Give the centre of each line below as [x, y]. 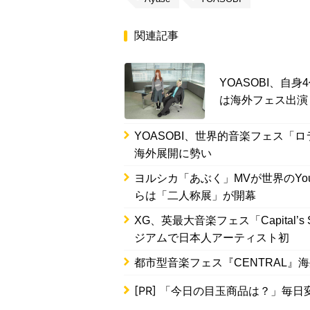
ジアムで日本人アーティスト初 [212, 238]
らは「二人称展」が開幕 [195, 196]
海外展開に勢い [173, 154]
